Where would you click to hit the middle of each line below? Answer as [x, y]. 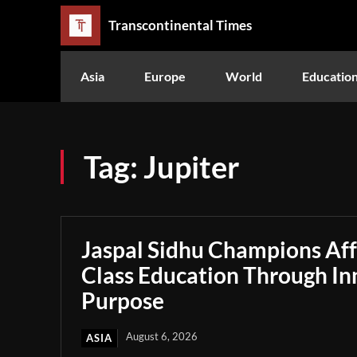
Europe [165, 76]
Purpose [123, 300]
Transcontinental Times [180, 25]
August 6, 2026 [162, 336]
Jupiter [192, 166]
